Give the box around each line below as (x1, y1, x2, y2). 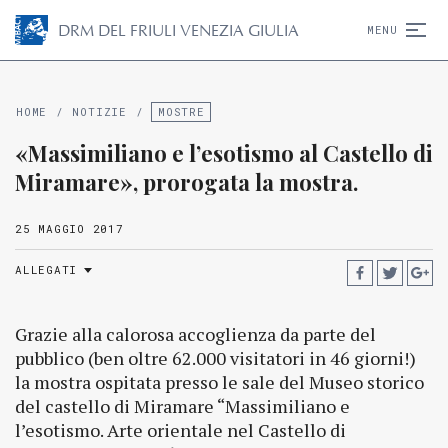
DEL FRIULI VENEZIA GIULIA (94, 21, 299, 40)
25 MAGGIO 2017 (15, 221, 124, 236)
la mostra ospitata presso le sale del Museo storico (15, 370, 424, 394)
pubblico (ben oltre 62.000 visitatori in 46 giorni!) (15, 346, 416, 370)
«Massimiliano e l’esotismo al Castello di (15, 138, 433, 168)
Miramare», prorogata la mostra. (15, 167, 358, 197)
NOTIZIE (72, 104, 127, 119)
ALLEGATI (15, 262, 78, 277)
